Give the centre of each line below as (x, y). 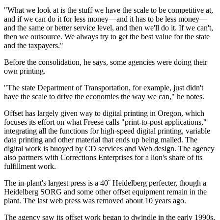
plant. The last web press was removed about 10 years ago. (95, 201)
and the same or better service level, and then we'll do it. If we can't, (109, 28)
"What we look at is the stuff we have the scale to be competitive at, (109, 10)
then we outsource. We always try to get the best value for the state (107, 37)
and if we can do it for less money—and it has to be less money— (106, 19)
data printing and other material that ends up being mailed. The (101, 140)
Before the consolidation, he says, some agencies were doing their (106, 62)
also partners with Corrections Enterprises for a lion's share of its (103, 158)
